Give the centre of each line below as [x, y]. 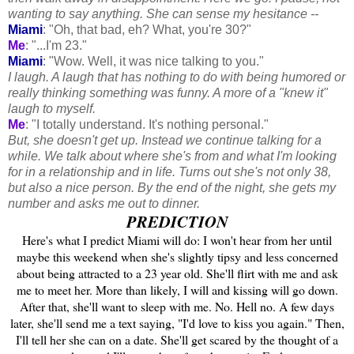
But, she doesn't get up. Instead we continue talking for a [165, 140]
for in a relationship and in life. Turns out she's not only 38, [169, 171]
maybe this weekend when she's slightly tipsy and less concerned [177, 256]
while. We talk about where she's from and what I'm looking [172, 156]
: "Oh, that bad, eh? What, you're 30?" [147, 29]
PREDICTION [177, 221]
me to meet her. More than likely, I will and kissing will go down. [177, 289]
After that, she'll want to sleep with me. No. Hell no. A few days [177, 306]
